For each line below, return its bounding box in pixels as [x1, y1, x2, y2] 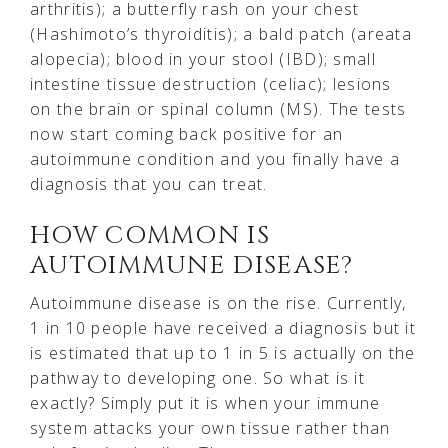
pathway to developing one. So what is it [30, 366, 365, 389]
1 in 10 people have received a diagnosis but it [30, 316, 417, 339]
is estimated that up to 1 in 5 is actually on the [30, 341, 416, 364]
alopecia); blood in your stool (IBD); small [30, 47, 376, 70]
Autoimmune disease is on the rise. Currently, [30, 291, 407, 314]
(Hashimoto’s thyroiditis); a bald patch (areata [30, 22, 413, 45]
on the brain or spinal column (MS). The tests [30, 97, 407, 120]
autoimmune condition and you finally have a [30, 147, 400, 170]
